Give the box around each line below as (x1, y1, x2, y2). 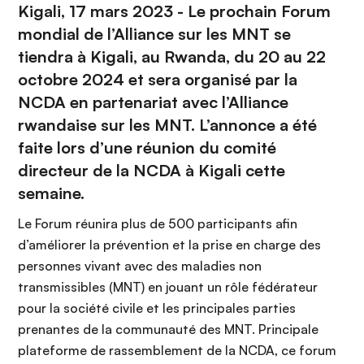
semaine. (18, 183, 93, 203)
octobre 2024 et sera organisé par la (18, 69, 297, 89)
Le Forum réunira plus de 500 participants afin (18, 215, 297, 232)
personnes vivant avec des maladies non (18, 258, 262, 274)
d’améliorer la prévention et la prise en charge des (18, 236, 321, 253)
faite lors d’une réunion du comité (18, 137, 276, 158)
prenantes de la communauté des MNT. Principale (18, 321, 318, 337)
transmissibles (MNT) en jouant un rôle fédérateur (18, 279, 318, 295)
